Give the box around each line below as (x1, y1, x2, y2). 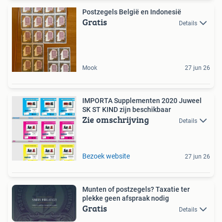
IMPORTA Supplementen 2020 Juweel (82, 96, 202, 105)
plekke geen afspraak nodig (82, 194, 169, 202)
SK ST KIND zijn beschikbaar (82, 105, 171, 113)
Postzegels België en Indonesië (82, 7, 181, 16)
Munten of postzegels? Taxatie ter (82, 185, 190, 193)
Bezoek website (82, 152, 130, 160)
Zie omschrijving (82, 112, 149, 126)
